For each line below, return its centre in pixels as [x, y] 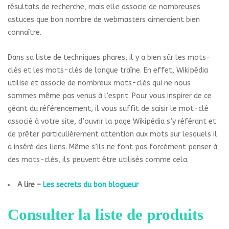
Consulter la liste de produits [106, 214]
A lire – [30, 185]
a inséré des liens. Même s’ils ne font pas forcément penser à [112, 147]
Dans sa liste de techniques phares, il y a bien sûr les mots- [109, 57]
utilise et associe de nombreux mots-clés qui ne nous [99, 83]
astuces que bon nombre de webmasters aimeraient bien [104, 19]
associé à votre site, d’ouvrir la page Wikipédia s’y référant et [112, 121]
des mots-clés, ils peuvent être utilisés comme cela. [98, 159]
